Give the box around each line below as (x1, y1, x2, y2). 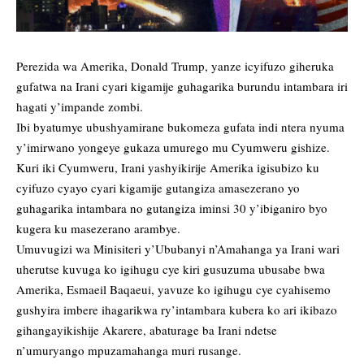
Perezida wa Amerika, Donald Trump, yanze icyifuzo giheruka (16, 58, 334, 75)
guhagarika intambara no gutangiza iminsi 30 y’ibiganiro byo (16, 200, 327, 217)
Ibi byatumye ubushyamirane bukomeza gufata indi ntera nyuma (16, 119, 344, 136)
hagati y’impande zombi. (16, 98, 143, 115)
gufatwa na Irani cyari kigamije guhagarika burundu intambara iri (16, 78, 348, 95)
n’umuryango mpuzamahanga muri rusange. (16, 342, 241, 359)
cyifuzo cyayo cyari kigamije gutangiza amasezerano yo (16, 180, 300, 197)
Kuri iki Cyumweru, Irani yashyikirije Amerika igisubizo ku (16, 159, 319, 176)
